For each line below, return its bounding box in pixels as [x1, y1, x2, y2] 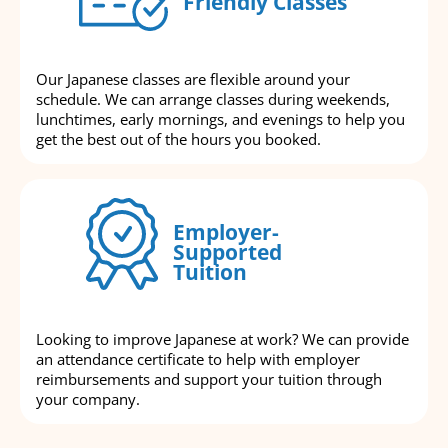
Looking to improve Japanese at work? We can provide [36, 329, 409, 350]
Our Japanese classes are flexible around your [36, 69, 350, 90]
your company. [36, 389, 140, 410]
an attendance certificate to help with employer [36, 349, 360, 370]
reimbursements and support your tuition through [36, 369, 382, 390]
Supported [173, 237, 282, 266]
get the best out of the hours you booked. [36, 129, 321, 150]
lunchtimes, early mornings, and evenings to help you [36, 109, 405, 130]
